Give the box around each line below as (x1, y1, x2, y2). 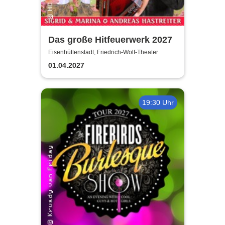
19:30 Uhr (142, 98, 174, 106)
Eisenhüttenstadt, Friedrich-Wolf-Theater (48, 49, 158, 56)
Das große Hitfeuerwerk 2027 (48, 34, 172, 45)
